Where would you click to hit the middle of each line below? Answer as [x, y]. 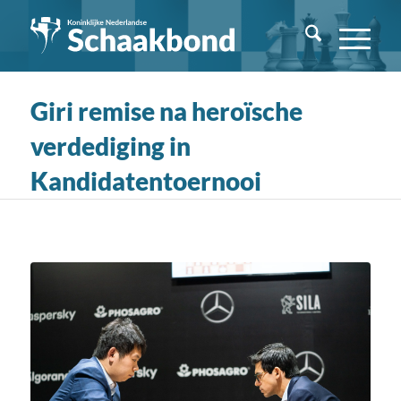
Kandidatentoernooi [145, 181]
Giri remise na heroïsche [166, 111]
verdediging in [110, 146]
